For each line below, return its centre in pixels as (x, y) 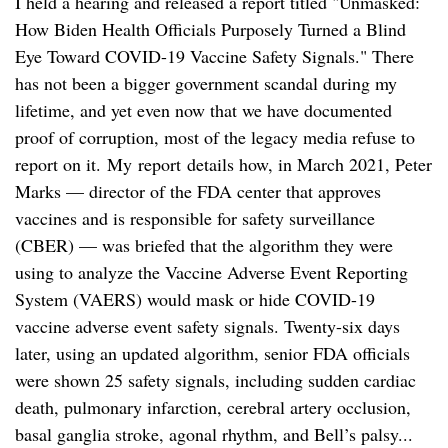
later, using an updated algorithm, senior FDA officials (212, 353)
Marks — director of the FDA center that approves (198, 191)
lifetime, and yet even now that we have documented (203, 110)
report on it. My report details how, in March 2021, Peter (223, 164)
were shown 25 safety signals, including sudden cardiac (215, 380)
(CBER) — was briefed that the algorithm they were (204, 245)
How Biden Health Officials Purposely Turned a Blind (210, 29)
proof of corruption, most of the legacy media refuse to (215, 137)
